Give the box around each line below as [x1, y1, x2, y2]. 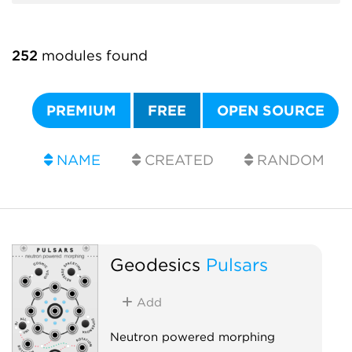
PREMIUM [46, 102, 117, 119]
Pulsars [205, 253, 268, 275]
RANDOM [253, 152, 325, 168]
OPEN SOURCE [217, 102, 325, 119]
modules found [38, 47, 148, 64]
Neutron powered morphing [109, 329, 275, 344]
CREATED [140, 152, 214, 168]
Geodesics [109, 253, 200, 275]
